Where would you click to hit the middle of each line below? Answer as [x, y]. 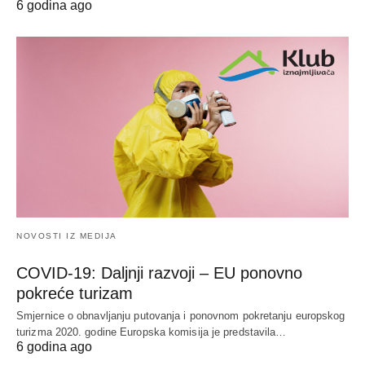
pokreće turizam [75, 293]
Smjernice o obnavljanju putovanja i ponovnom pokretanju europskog [181, 315]
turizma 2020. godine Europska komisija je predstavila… [152, 332]
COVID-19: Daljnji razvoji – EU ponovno [159, 273]
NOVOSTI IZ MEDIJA [67, 235]
